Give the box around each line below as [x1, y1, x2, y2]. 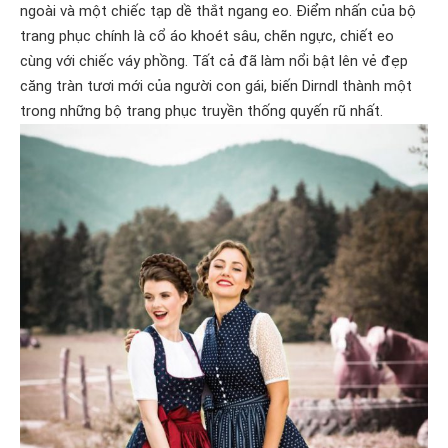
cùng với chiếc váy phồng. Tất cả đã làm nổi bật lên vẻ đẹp [20, 52, 408, 71]
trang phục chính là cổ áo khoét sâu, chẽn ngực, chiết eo [20, 27, 394, 46]
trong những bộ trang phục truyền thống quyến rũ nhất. [20, 102, 383, 121]
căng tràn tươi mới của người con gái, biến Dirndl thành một [20, 77, 412, 96]
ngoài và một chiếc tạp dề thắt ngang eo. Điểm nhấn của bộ [20, 2, 416, 21]
